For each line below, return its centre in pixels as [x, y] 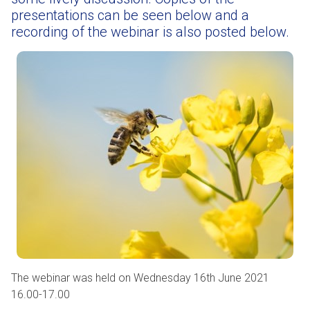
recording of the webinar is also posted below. [150, 32]
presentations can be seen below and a [130, 15]
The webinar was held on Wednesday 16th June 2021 [140, 278]
